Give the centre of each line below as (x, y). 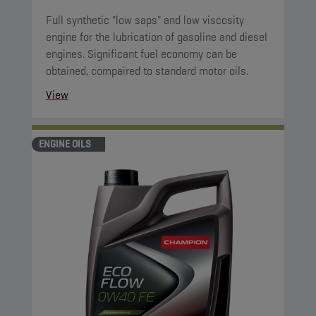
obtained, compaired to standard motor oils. (147, 71)
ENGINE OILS (65, 144)
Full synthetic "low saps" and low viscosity (145, 20)
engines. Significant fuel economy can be (141, 54)
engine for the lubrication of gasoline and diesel (157, 37)
